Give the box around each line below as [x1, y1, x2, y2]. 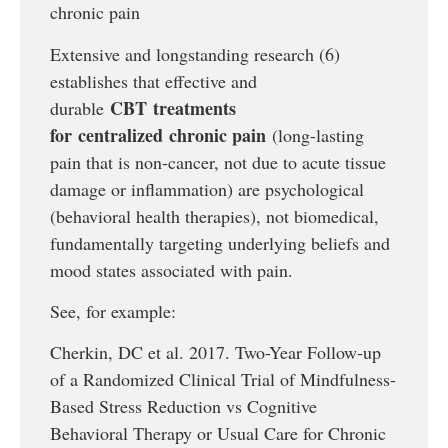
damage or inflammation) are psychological [50, 176, 364, 201]
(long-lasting [266, 122, 364, 147]
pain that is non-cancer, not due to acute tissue [50, 149, 386, 174]
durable [50, 95, 110, 120]
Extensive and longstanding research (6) [50, 41, 340, 66]
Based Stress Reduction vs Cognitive [50, 394, 317, 419]
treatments [153, 94, 236, 121]
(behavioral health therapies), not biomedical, [50, 203, 379, 228]
